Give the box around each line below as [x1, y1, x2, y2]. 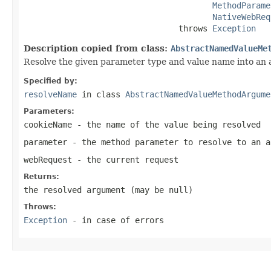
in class [77, 89, 125, 99]
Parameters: [24, 106, 74, 116]
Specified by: [24, 76, 77, 85]
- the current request [72, 154, 178, 165]
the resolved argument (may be [24, 184, 169, 195]
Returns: [24, 172, 59, 181]
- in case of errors [67, 215, 164, 225]
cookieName [24, 119, 72, 129]
